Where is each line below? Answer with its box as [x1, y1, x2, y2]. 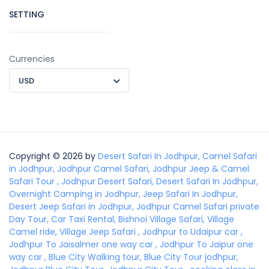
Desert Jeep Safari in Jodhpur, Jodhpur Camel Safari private [9, 200, 259, 213]
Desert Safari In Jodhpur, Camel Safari [98, 150, 257, 162]
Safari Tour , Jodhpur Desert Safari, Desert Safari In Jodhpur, [9, 175, 258, 187]
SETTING [9, 8, 44, 20]
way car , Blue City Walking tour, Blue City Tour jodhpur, [9, 250, 238, 263]
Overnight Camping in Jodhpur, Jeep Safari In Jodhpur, [9, 187, 238, 200]
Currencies [9, 52, 55, 65]
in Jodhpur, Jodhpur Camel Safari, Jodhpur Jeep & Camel [9, 162, 249, 175]
